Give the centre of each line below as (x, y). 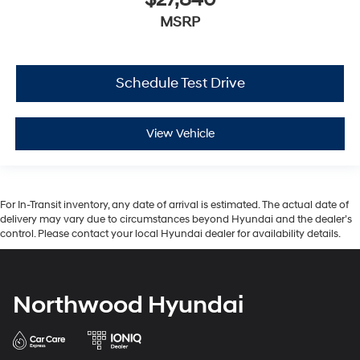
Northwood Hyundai (128, 305)
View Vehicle (180, 133)
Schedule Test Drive (180, 84)
